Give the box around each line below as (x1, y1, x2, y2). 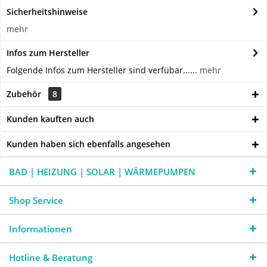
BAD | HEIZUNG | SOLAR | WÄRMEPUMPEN (9, 166, 195, 178)
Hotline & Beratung (9, 252, 92, 264)
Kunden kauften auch (7, 113, 94, 125)
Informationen (9, 223, 72, 235)
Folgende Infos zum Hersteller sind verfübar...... (7, 64, 200, 76)
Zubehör (7, 88, 44, 100)
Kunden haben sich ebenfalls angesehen (7, 138, 170, 150)
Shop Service (9, 194, 63, 207)
